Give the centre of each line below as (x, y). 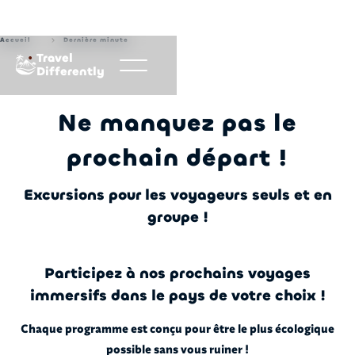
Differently (70, 72)
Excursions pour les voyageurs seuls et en (177, 195)
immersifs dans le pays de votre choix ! (177, 295)
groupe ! (177, 217)
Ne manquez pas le (177, 124)
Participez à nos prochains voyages (177, 273)
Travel (54, 58)
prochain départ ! (177, 158)
